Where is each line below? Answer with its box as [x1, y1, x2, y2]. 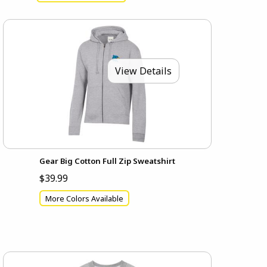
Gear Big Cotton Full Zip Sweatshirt [39, 156, 176, 167]
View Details [115, 64, 172, 78]
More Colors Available [45, 193, 124, 204]
